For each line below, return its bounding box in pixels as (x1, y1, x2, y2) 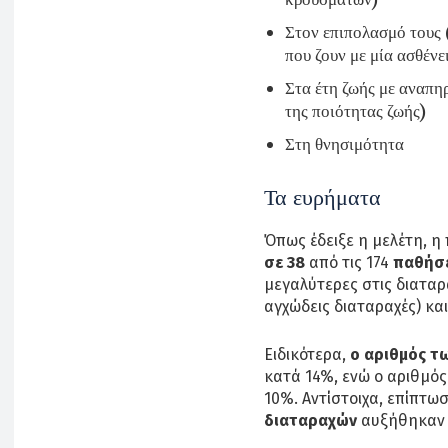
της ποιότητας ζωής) (285, 99, 426, 122)
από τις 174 (305, 252, 393, 272)
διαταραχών (264, 410, 357, 430)
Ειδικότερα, (264, 344, 350, 364)
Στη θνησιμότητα (285, 132, 404, 155)
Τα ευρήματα (264, 183, 381, 211)
